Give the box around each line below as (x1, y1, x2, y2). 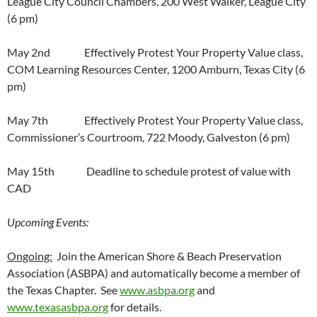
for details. (108, 300, 161, 314)
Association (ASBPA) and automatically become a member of (7, 266, 300, 280)
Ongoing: (7, 249, 52, 263)
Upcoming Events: (7, 215, 88, 229)
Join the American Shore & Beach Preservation (52, 249, 282, 263)
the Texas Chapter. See (7, 283, 120, 297)
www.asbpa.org (120, 283, 195, 297)
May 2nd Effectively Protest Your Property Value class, (7, 45, 303, 59)
